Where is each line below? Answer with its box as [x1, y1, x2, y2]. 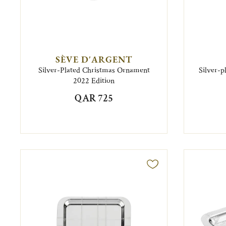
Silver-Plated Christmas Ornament [38, 65, 150, 76]
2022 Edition [73, 75, 115, 86]
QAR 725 [75, 91, 114, 105]
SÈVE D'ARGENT [55, 53, 133, 65]
